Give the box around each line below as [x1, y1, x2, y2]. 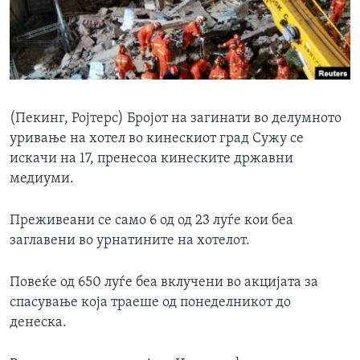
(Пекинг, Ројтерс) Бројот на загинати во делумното [10, 111, 342, 127]
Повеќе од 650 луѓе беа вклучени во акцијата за [10, 275, 318, 291]
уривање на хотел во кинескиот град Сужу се [10, 131, 304, 147]
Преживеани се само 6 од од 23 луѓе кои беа [10, 213, 293, 229]
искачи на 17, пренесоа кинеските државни [10, 151, 293, 167]
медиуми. [10, 171, 74, 187]
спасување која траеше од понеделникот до [10, 295, 291, 311]
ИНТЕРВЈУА [29, 9, 93, 22]
